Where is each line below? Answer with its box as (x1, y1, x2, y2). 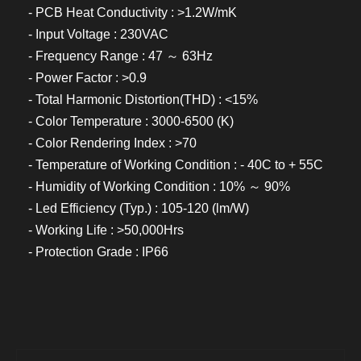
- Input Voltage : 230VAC (28, 27, 168, 41)
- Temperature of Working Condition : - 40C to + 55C (28, 158, 323, 172)
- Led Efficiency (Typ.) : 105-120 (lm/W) (28, 201, 249, 215)
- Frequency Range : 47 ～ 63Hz (28, 49, 213, 63)
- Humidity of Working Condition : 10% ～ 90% (28, 180, 290, 193)
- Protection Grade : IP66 (28, 245, 168, 259)
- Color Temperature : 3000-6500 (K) (28, 114, 234, 128)
